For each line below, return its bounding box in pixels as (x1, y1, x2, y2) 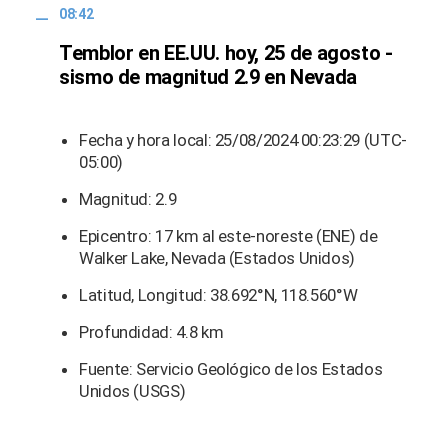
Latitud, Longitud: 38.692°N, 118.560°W (79, 285, 358, 306)
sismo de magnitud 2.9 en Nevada (59, 65, 357, 90)
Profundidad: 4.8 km (79, 322, 224, 343)
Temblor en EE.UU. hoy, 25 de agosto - (59, 41, 393, 66)
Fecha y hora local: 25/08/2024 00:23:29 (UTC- (79, 130, 407, 151)
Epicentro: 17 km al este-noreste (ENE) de (79, 226, 378, 247)
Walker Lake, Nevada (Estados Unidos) (79, 248, 356, 269)
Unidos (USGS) (79, 381, 186, 402)
